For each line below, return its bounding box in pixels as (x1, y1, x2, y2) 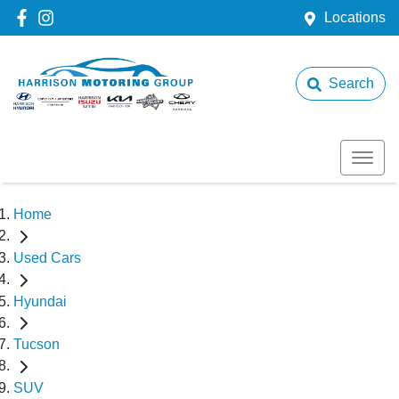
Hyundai (13, 293, 67, 309)
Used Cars (13, 249, 81, 265)
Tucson (13, 337, 60, 353)
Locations (324, 10, 386, 25)
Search (329, 76, 374, 91)
